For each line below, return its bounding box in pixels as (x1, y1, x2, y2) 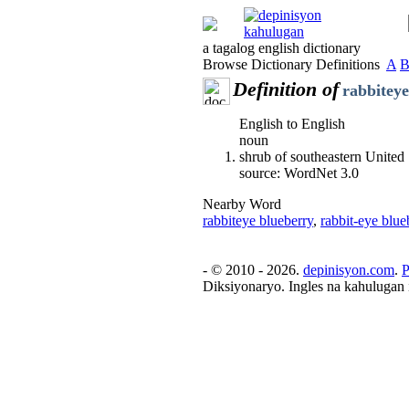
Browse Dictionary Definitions (203, 57, 386, 72)
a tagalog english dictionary (203, 40, 361, 56)
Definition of (233, 78, 339, 100)
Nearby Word (203, 196, 281, 212)
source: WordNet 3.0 (239, 165, 359, 181)
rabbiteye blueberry (203, 213, 313, 228)
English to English (239, 116, 345, 131)
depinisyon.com (303, 262, 394, 278)
